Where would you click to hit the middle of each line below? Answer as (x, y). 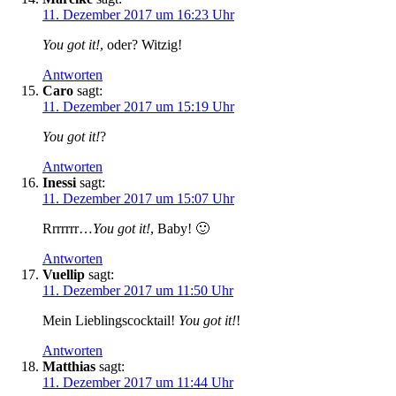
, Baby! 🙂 (180, 228)
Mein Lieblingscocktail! (110, 320)
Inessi (59, 182)
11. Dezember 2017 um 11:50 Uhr (138, 290)
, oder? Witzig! (141, 44)
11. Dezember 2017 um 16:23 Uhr (138, 14)
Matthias (69, 366)
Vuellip (64, 274)
